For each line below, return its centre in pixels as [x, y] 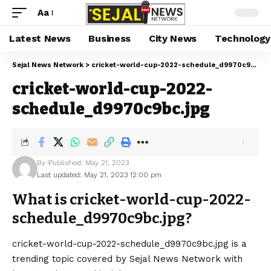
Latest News [40, 38]
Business [109, 38]
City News [173, 38]
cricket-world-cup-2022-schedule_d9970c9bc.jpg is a [129, 244]
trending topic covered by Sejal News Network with [127, 259]
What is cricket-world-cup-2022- [132, 200]
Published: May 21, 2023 [88, 163]
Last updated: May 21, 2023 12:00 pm [99, 175]
